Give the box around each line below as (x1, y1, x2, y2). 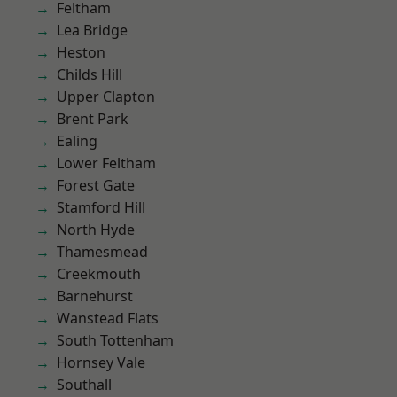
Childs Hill (57, 65, 122, 84)
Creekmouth (57, 264, 141, 284)
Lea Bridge (57, 20, 128, 40)
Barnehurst (57, 286, 133, 306)
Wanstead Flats (57, 308, 159, 328)
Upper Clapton (57, 87, 155, 106)
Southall (57, 375, 112, 394)
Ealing (57, 131, 97, 151)
